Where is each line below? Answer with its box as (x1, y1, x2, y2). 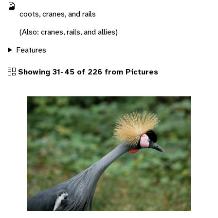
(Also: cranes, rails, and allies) (19, 26, 118, 37)
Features (16, 44, 46, 55)
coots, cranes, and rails (19, 8, 96, 19)
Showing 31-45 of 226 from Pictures (16, 66, 158, 77)
